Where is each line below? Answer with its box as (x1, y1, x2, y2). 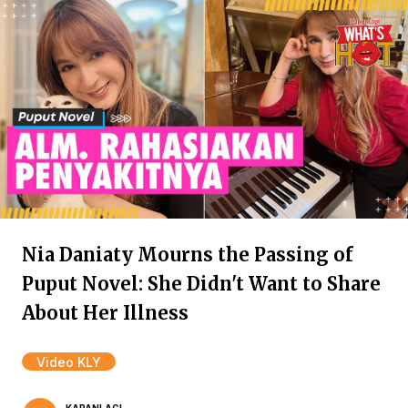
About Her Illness (22, 301, 189, 324)
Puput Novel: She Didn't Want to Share (22, 272, 381, 295)
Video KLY (36, 354, 101, 370)
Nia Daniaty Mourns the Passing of (22, 243, 353, 266)
